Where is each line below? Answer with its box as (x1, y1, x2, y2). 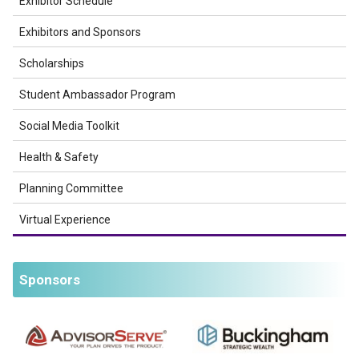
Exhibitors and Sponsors (19, 26, 141, 38)
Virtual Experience (19, 213, 111, 226)
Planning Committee (19, 182, 123, 195)
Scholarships (19, 57, 84, 70)
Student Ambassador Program (19, 88, 175, 101)
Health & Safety (19, 151, 99, 163)
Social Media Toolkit (19, 119, 119, 132)
